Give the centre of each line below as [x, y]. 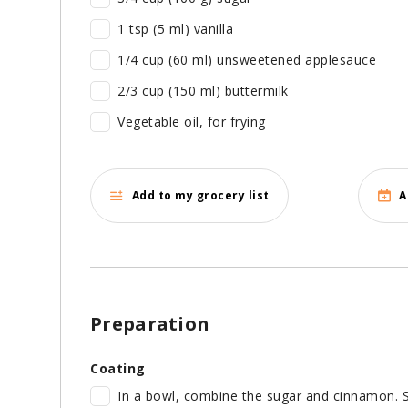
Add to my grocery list [200, 196]
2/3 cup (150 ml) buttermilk [203, 90]
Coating [118, 368]
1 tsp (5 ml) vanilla [175, 28]
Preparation [150, 323]
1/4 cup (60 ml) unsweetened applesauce [247, 59]
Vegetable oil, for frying [192, 121]
